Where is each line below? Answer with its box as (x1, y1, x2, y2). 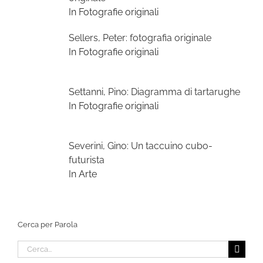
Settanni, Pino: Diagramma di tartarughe (69, 86, 240, 97)
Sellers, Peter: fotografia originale (69, 32, 211, 44)
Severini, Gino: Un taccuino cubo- (69, 140, 213, 151)
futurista (69, 154, 104, 166)
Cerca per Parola (18, 220, 77, 230)
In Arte (69, 168, 97, 180)
